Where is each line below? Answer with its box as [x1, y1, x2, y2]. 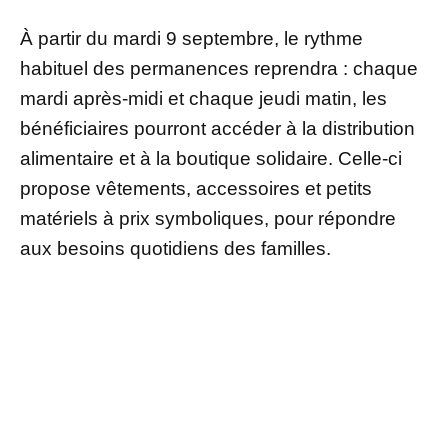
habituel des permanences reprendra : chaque [20, 57, 418, 79]
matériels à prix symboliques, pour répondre [20, 207, 396, 229]
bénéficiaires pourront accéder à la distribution [20, 117, 415, 139]
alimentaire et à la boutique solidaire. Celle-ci [20, 147, 402, 169]
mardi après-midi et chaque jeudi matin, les [20, 87, 387, 109]
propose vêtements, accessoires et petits [20, 177, 372, 199]
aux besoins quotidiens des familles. [20, 237, 331, 259]
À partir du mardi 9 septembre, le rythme [20, 27, 363, 49]
